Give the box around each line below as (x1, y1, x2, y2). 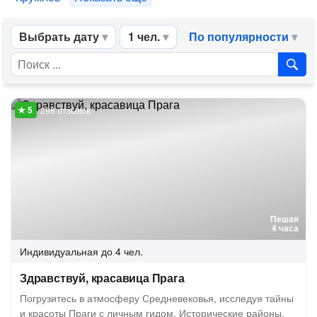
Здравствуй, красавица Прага (20, 270, 185, 286)
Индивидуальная (20, 244, 98, 258)
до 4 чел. (101, 244, 143, 258)
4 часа (272, 221, 299, 234)
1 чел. (128, 28, 160, 45)
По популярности (189, 28, 289, 45)
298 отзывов (40, 104, 91, 116)
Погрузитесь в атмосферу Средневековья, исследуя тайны (20, 291, 294, 305)
